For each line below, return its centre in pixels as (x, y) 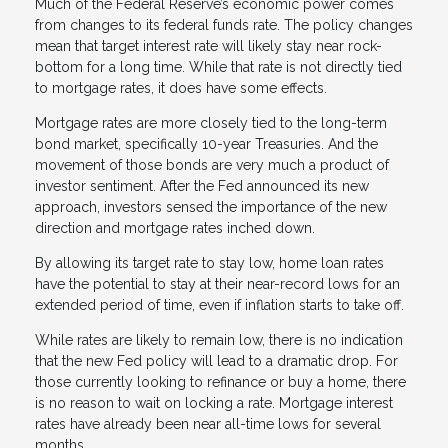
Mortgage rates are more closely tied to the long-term (211, 122)
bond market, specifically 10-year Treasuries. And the (206, 143)
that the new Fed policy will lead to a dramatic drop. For (216, 360)
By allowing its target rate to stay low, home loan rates (209, 262)
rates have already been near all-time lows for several (208, 423)
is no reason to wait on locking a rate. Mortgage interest (214, 402)
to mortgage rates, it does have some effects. (183, 87)
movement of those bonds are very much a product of (212, 164)
